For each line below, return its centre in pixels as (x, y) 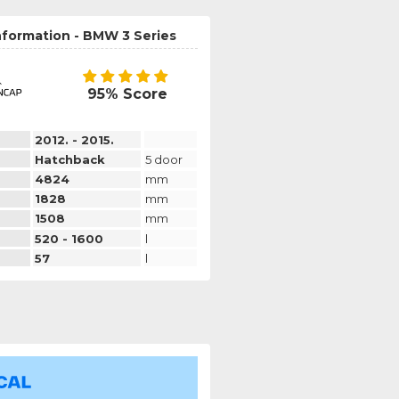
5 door (164, 159)
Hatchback (69, 159)
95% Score (127, 94)
